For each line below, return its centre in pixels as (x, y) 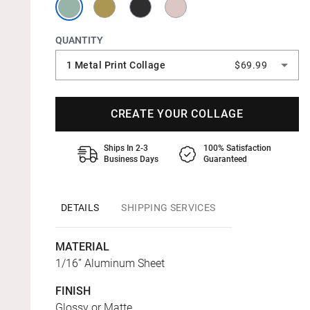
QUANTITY (79, 40)
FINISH (73, 291)
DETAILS (80, 208)
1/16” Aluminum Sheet (110, 263)
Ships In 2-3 (126, 148)
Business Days (131, 159)
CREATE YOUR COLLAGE (177, 114)
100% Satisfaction (237, 148)
